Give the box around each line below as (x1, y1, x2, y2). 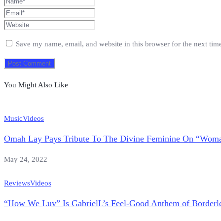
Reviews (4, 179, 30, 187)
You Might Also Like (4, 80, 68, 89)
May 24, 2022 (4, 155, 47, 163)
